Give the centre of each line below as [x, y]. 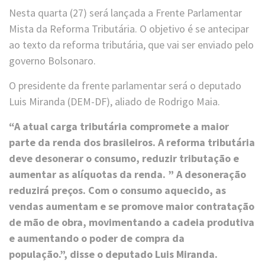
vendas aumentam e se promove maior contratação [132, 206]
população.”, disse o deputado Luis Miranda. [113, 254]
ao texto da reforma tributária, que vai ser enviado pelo [131, 44]
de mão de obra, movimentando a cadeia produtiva [132, 222]
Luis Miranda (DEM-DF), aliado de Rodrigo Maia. [114, 101]
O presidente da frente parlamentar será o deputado [125, 85]
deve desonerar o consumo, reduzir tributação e [124, 158]
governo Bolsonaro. [52, 60]
